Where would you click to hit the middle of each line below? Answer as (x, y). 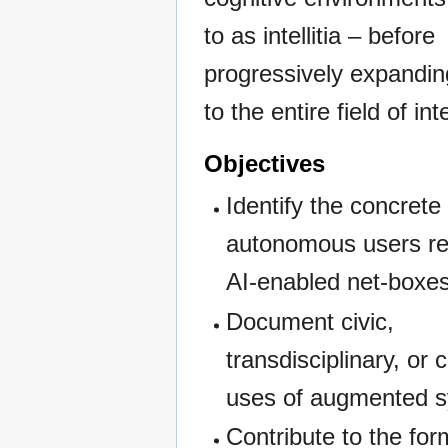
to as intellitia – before (319, 36)
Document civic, (310, 321)
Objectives (264, 164)
